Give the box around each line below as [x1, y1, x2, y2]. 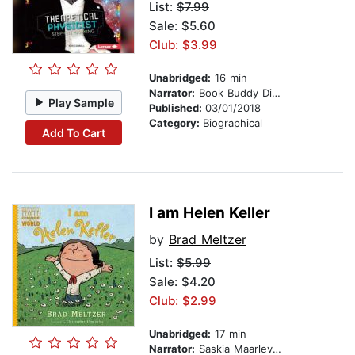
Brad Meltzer [169, 231, 246, 248]
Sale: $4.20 [149, 274, 216, 290]
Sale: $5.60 [149, 18, 216, 34]
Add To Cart [41, 125, 105, 139]
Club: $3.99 [149, 37, 217, 53]
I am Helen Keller [149, 204, 270, 223]
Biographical [203, 116, 262, 130]
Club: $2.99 [149, 293, 216, 309]
